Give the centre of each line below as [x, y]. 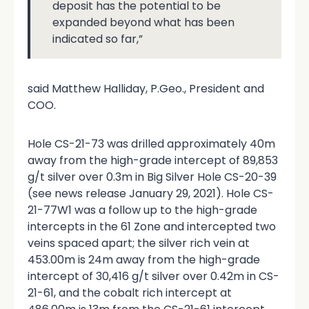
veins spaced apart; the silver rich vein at [139, 243]
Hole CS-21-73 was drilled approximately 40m [151, 143]
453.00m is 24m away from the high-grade [144, 259]
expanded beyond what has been [143, 22]
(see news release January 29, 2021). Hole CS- [151, 193]
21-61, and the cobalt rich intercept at [130, 292]
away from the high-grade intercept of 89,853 [153, 160]
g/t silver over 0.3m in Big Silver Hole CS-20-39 [152, 177]
